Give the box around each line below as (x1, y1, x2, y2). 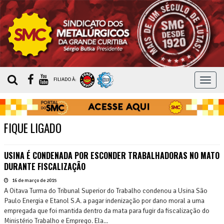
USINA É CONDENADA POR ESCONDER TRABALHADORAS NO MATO (4, 149, 219, 161)
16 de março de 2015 (11, 177, 56, 183)
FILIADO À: (53, 76, 77, 83)
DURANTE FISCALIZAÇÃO (4, 160, 85, 172)
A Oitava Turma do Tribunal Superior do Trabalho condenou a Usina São (4, 186, 207, 195)
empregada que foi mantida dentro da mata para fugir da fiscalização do (4, 206, 209, 215)
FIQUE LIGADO (4, 119, 61, 136)
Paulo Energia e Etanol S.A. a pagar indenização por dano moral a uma (4, 196, 204, 205)
